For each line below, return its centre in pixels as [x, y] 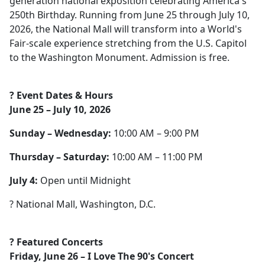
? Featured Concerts [56, 242]
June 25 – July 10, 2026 [60, 109]
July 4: [24, 180]
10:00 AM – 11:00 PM [156, 157]
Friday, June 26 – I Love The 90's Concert [102, 256]
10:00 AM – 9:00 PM [155, 133]
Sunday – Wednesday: [60, 133]
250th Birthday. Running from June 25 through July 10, [130, 15]
